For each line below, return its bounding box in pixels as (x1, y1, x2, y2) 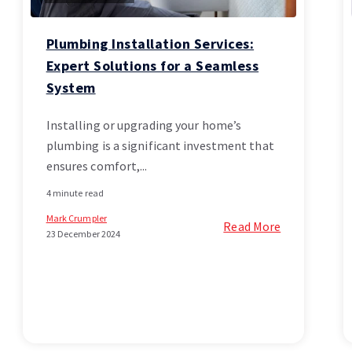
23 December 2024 (46, 228, 121, 240)
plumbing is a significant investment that (46, 137, 274, 154)
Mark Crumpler (46, 212, 107, 225)
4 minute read (46, 187, 104, 200)
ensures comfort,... (46, 158, 148, 174)
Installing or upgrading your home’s (46, 117, 242, 134)
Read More (223, 218, 281, 235)
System (46, 79, 96, 97)
